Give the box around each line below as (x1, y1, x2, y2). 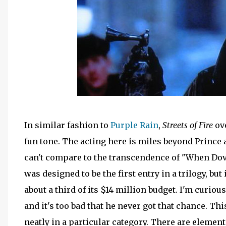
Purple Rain (110, 120, 158, 130)
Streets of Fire (162, 120, 213, 130)
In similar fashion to (24, 120, 110, 130)
